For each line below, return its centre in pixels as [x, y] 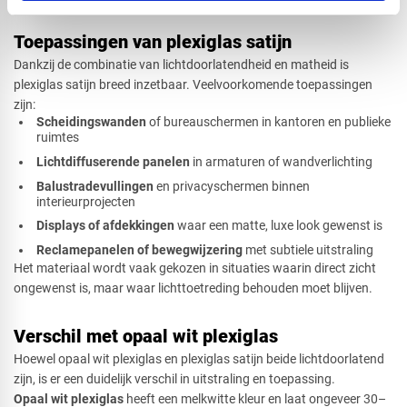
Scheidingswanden [92, 122]
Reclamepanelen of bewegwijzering [140, 250]
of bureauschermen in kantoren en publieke [269, 122]
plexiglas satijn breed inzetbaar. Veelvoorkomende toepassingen [193, 85]
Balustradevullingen [95, 186]
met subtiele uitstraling [308, 250]
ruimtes [58, 138]
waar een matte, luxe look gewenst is [279, 226]
